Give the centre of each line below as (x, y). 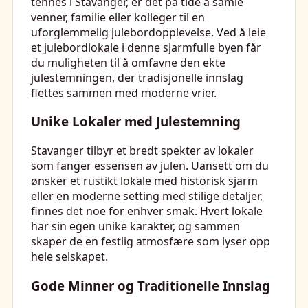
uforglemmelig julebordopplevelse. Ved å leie (148, 32)
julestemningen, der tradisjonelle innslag (137, 77)
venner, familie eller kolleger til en (118, 17)
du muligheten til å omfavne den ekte (128, 62)
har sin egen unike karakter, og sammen (135, 227)
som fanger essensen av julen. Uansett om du (150, 166)
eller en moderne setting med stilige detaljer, (147, 196)
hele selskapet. (69, 257)
